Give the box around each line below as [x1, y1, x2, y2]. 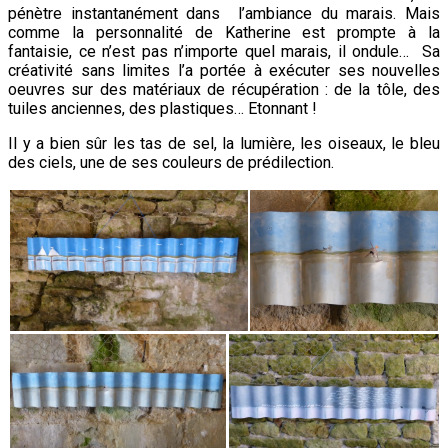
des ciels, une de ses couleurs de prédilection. [8, 152, 334, 172]
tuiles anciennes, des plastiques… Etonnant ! [8, 98, 317, 118]
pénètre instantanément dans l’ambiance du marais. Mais [8, 3, 440, 23]
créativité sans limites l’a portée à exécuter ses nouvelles [8, 60, 440, 80]
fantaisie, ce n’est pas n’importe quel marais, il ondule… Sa [8, 41, 440, 61]
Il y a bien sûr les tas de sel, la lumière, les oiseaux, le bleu [8, 133, 440, 153]
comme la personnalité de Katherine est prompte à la [8, 22, 440, 42]
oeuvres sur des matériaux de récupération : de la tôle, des [8, 79, 440, 99]
